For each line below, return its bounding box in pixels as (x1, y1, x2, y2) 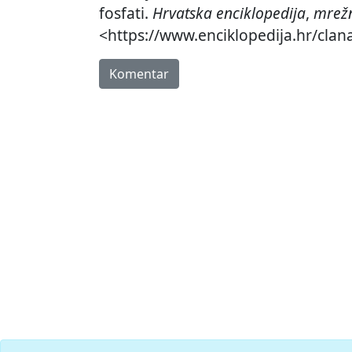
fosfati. (99, 2, 152, 24)
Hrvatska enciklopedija (152, 2, 306, 24)
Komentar (109, 65, 169, 83)
